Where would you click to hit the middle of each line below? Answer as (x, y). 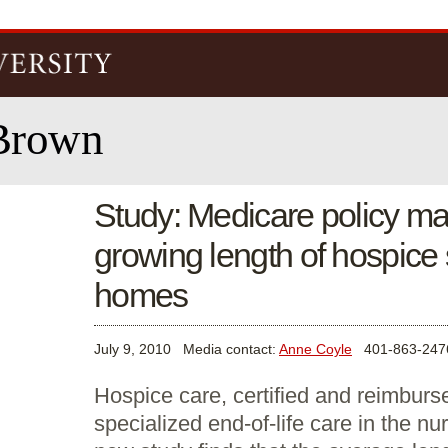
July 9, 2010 (132, 349)
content (191, 41)
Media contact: (231, 349)
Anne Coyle (315, 349)
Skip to (189, 9)
